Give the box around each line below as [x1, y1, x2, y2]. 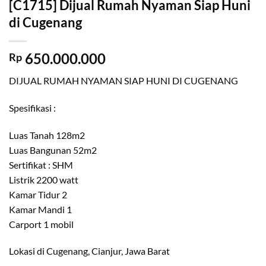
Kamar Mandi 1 [9, 203, 72, 215]
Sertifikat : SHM [9, 159, 73, 170]
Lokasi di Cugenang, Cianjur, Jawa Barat [9, 245, 170, 257]
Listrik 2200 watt [9, 173, 78, 185]
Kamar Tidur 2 [9, 188, 67, 200]
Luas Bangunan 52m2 [9, 144, 97, 156]
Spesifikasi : [9, 102, 56, 113]
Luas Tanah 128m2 [9, 129, 85, 141]
